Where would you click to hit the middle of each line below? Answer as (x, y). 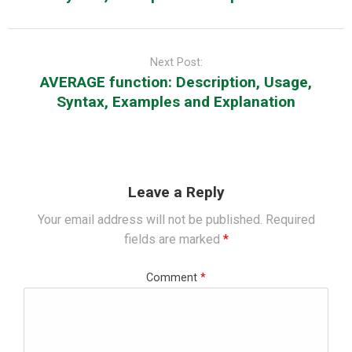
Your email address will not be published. (150, 219)
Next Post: (176, 62)
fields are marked (173, 239)
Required (290, 219)
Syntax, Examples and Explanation (176, 101)
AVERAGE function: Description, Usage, (176, 82)
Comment (173, 277)
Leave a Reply (176, 192)
